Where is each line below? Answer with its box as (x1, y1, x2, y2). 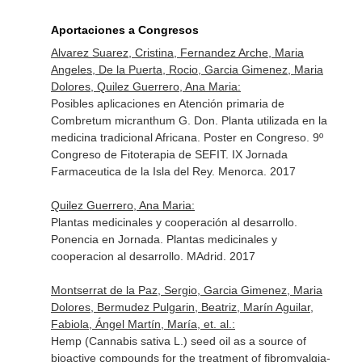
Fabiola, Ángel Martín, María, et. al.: (50, 318, 235, 330)
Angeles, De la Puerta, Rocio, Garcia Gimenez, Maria (50, 63, 323, 76)
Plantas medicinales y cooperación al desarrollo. (50, 216, 297, 229)
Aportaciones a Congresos (50, 23, 199, 36)
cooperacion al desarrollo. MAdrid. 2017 (50, 250, 255, 263)
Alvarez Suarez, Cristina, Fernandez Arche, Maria (50, 46, 304, 59)
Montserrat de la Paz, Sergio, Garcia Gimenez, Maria (50, 284, 322, 297)
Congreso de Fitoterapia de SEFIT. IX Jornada (50, 148, 288, 161)
